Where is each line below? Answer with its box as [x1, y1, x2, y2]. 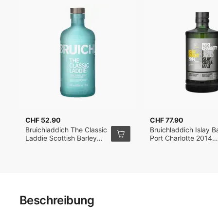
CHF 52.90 [25, 116, 61, 124]
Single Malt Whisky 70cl [25, 142, 101, 150]
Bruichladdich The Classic [25, 126, 107, 134]
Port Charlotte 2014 [149, 134, 212, 142]
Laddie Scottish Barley [25, 134, 97, 142]
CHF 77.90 [149, 116, 183, 124]
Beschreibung [19, 193, 94, 207]
